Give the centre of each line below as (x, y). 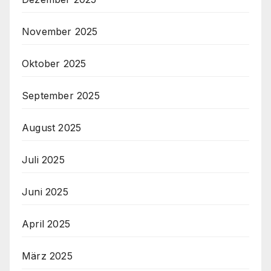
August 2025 (52, 128)
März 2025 (47, 256)
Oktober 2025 (54, 64)
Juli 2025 (43, 160)
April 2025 (46, 224)
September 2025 (61, 96)
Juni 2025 (45, 192)
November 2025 (60, 32)
